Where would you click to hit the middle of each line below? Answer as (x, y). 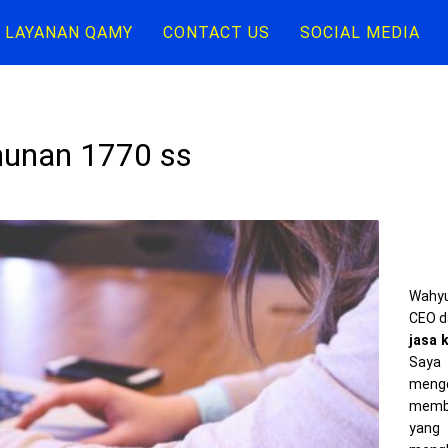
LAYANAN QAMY (69, 32)
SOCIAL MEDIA (360, 32)
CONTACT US (216, 32)
